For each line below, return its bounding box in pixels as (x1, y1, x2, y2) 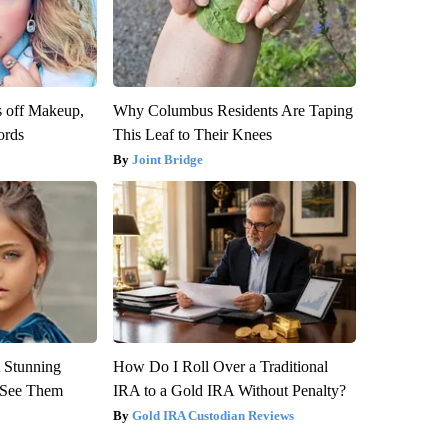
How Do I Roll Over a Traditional (112, 357, 328, 375)
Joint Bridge (131, 151, 203, 167)
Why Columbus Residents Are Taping (112, 101, 353, 119)
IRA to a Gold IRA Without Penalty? (112, 381, 346, 399)
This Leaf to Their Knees (112, 125, 272, 143)
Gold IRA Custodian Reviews (131, 407, 294, 423)
